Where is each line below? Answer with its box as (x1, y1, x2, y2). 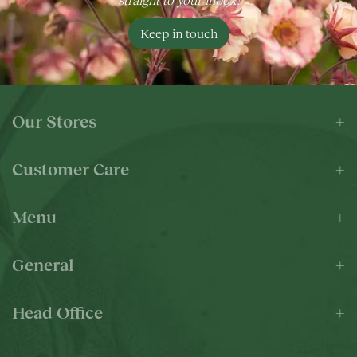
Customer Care (12, 158, 129, 178)
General (12, 253, 73, 274)
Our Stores (12, 110, 96, 131)
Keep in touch (139, 25, 218, 41)
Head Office (12, 301, 103, 322)
